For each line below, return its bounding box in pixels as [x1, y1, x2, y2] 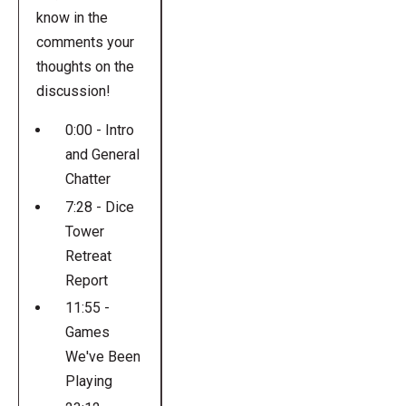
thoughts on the [35, 58, 134, 76]
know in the [35, 9, 108, 27]
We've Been [64, 347, 140, 365]
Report [64, 271, 108, 289]
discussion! [35, 82, 114, 101]
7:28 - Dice [64, 198, 134, 216]
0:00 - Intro [64, 121, 134, 140]
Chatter [64, 170, 111, 188]
